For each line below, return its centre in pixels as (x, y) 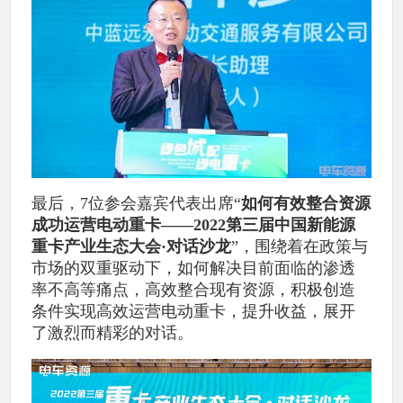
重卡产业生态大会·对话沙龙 (132, 246)
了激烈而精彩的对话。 (113, 332)
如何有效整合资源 (306, 203)
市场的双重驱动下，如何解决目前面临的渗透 (194, 268)
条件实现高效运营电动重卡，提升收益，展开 (194, 311)
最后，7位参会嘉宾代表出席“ (137, 203)
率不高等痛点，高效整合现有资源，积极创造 (194, 289)
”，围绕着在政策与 (300, 246)
